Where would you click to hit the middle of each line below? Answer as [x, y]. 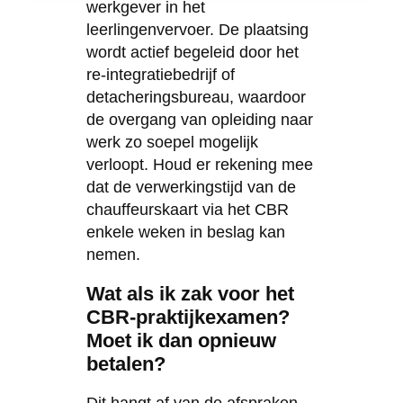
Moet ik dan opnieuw [181, 340]
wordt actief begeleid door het [192, 52]
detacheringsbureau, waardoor [196, 97]
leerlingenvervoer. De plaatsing [197, 29]
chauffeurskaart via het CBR [187, 209]
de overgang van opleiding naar [199, 119]
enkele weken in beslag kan [185, 232]
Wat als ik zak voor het [190, 293]
